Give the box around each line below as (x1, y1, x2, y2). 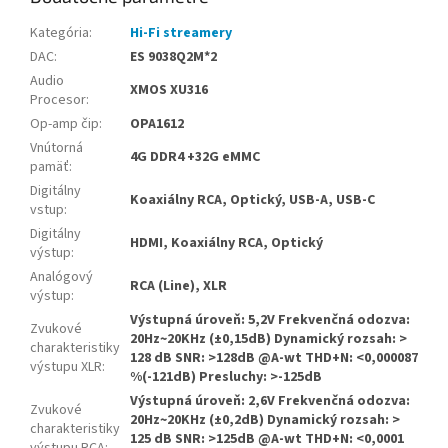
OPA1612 (130, 113, 184, 134)
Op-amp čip (30, 113, 99, 134)
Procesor (30, 89, 86, 110)
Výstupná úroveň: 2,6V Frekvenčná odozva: (130, 390, 410, 411)
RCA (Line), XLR (130, 275, 227, 296)
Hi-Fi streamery (130, 22, 232, 43)
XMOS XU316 (130, 79, 208, 100)
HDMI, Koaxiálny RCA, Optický (130, 232, 323, 253)
